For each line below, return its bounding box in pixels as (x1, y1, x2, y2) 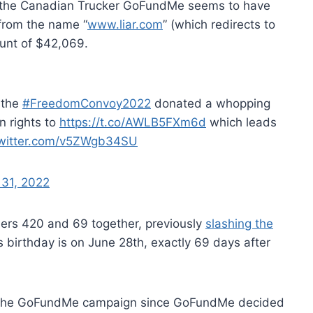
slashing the (205, 216, 273, 231)
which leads (206, 115, 277, 129)
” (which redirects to (163, 17, 275, 31)
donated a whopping (151, 96, 270, 110)
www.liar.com (87, 17, 163, 31)
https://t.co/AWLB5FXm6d (59, 115, 206, 129)
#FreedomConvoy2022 (22, 96, 151, 110)
